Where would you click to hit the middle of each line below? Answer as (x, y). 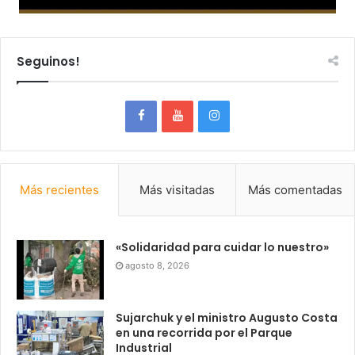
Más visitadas (177, 190)
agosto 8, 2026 (157, 266)
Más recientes (59, 190)
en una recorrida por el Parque (204, 333)
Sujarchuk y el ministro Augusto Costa (227, 318)
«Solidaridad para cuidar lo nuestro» (222, 248)
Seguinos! (48, 62)
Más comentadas (296, 190)
